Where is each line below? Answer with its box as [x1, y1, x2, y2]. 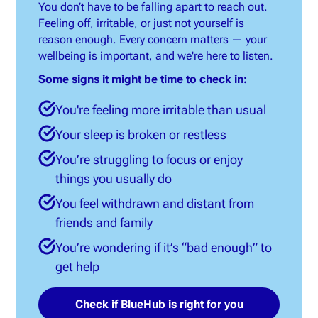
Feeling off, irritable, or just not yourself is [38, 16, 245, 30]
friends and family [55, 215, 153, 230]
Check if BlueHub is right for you [75, 297, 243, 311]
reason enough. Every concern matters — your [38, 33, 268, 46]
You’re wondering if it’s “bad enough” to [55, 240, 273, 255]
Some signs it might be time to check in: [38, 72, 248, 86]
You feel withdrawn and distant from [55, 196, 255, 211]
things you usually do [55, 171, 172, 186]
